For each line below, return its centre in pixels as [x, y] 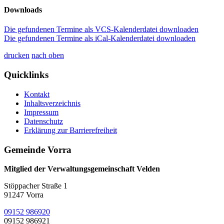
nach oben [48, 55]
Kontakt [37, 94]
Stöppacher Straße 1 [36, 186]
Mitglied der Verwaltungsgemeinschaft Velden [82, 169]
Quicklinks [26, 75]
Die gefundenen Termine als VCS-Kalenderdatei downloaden [101, 29]
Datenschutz [43, 121]
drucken [17, 55]
